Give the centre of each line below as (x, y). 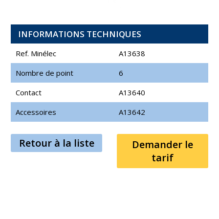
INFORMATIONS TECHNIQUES (80, 34)
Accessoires (36, 112)
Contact (29, 92)
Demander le (162, 144)
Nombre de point (45, 73)
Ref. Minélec (36, 53)
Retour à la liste (56, 143)
